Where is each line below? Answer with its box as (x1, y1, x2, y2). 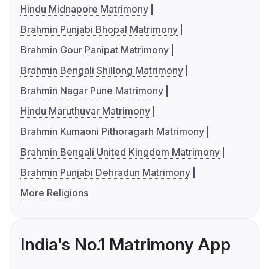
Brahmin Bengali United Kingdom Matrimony (20, 146, 220, 159)
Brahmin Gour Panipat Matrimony (20, 44, 169, 56)
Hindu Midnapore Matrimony (20, 3, 148, 16)
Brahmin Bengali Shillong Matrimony (20, 64, 183, 77)
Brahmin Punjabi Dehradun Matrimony (20, 166, 190, 179)
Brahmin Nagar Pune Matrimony (20, 85, 163, 97)
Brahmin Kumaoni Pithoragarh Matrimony (20, 125, 204, 138)
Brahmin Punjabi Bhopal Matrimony (20, 23, 178, 36)
